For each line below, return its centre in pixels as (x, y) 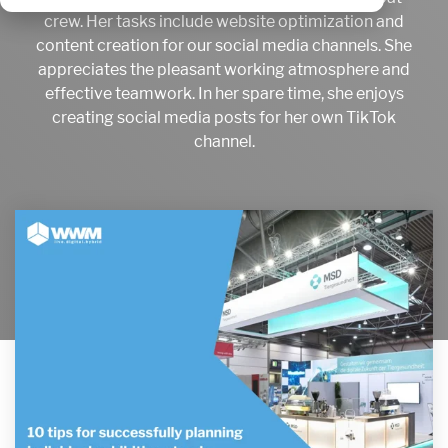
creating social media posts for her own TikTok (224, 117)
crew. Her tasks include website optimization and (224, 21)
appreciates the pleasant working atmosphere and (224, 69)
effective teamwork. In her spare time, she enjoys (224, 93)
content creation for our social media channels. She (224, 45)
